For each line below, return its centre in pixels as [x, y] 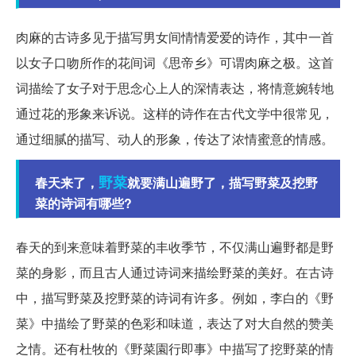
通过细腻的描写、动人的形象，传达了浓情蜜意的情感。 [175, 139]
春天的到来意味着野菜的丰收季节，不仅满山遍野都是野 [175, 247]
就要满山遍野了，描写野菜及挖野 [222, 183]
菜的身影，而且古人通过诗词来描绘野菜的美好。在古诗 [175, 273]
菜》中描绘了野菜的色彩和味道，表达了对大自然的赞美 [175, 323]
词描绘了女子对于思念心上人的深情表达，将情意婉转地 [175, 88]
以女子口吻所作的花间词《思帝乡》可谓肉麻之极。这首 [175, 63]
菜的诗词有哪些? [83, 203]
